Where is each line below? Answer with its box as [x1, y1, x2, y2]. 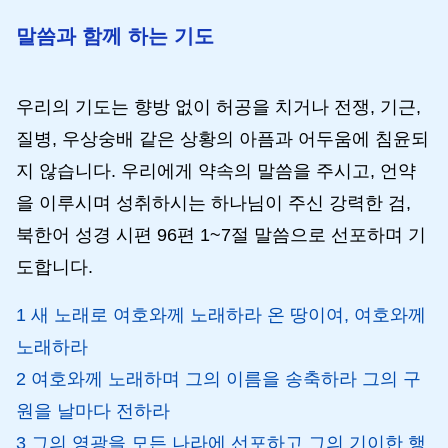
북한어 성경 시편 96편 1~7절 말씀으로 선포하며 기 [16, 225, 426, 245]
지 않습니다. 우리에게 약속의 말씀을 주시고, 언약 [16, 161, 416, 181]
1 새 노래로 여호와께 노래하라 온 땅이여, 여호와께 [16, 305, 426, 325]
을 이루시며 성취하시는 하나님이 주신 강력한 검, [16, 193, 411, 213]
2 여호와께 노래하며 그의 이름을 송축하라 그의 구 [16, 369, 421, 389]
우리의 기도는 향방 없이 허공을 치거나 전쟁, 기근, [16, 97, 421, 117]
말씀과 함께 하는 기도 [16, 25, 214, 47]
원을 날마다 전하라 [16, 401, 170, 421]
